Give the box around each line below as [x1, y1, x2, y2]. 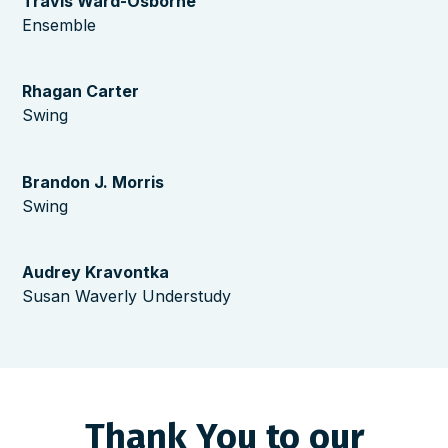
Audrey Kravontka [22, 262, 170, 283]
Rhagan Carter [22, 81, 140, 102]
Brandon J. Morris [22, 171, 165, 192]
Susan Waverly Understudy [22, 286, 232, 307]
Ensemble [22, 15, 97, 36]
